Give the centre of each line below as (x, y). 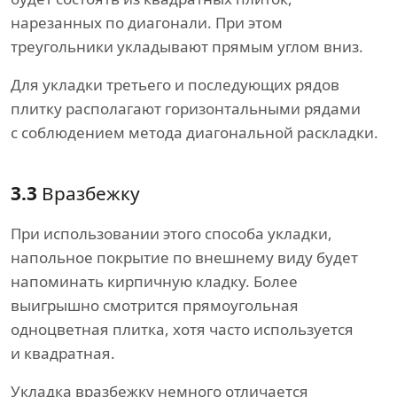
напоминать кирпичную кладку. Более (154, 282)
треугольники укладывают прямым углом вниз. (187, 47)
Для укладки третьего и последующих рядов (175, 85)
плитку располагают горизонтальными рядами (186, 109)
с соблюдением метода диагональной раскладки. (195, 133)
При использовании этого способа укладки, (171, 234)
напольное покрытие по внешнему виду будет (184, 258)
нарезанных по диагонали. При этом (147, 23)
